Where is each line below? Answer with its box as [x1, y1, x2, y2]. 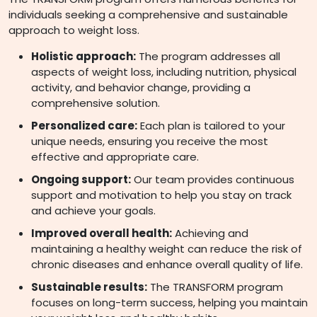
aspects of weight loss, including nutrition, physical [31, 64, 296, 80]
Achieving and [172, 226, 248, 241]
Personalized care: [31, 118, 137, 134]
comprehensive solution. [31, 96, 160, 111]
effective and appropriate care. [31, 149, 199, 165]
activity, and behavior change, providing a [31, 80, 250, 96]
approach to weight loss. [8, 23, 139, 38]
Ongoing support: [31, 172, 131, 188]
